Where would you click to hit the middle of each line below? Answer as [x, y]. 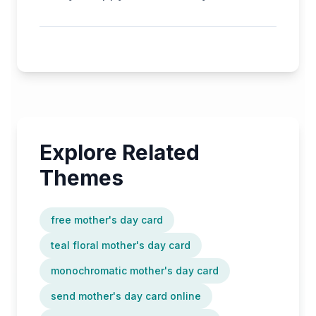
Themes [81, 178]
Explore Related [120, 152]
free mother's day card [107, 220]
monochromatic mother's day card [135, 271]
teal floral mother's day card [121, 245]
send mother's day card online [126, 296]
